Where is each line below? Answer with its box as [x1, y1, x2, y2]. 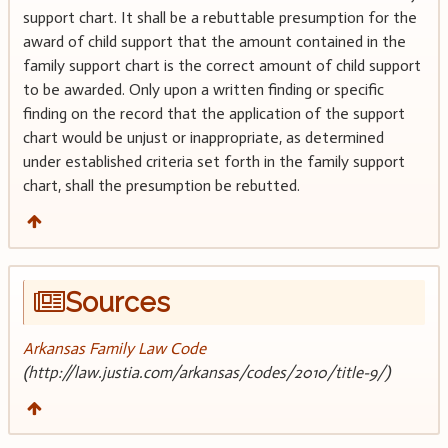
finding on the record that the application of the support [22, 104, 405, 124]
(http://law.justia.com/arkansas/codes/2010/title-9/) [22, 362, 390, 382]
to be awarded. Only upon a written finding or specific [22, 80, 384, 100]
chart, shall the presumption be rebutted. [22, 176, 300, 196]
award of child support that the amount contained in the [22, 32, 406, 52]
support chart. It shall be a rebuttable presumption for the [22, 8, 417, 28]
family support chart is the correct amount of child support [22, 56, 421, 76]
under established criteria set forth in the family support [22, 152, 405, 172]
